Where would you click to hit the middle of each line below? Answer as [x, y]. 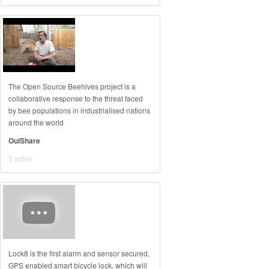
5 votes [20, 158]
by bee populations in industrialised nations [79, 110]
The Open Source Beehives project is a [72, 86]
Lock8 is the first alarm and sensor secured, [79, 253]
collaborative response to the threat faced [76, 98]
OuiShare [24, 141]
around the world [36, 122]
